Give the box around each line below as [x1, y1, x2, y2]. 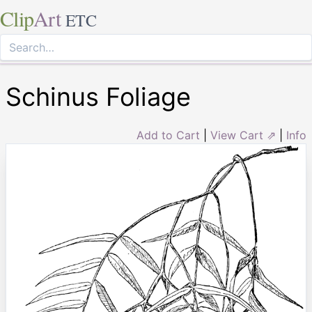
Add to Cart [136, 128, 200, 142]
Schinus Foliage [6, 81, 191, 112]
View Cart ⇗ [210, 128, 276, 142]
